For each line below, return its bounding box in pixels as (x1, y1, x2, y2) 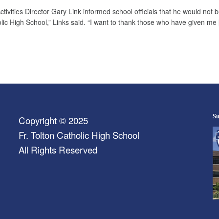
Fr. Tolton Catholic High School (18, 128, 139, 141)
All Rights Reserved (18, 143, 97, 156)
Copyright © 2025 (18, 113, 88, 127)
